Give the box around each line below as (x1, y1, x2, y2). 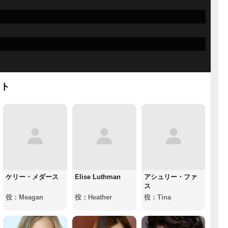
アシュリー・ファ (144, 173, 197, 181)
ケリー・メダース (5, 173, 59, 181)
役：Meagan (5, 193, 43, 201)
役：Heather (74, 193, 112, 201)
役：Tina (144, 193, 171, 201)
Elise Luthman (74, 173, 121, 181)
